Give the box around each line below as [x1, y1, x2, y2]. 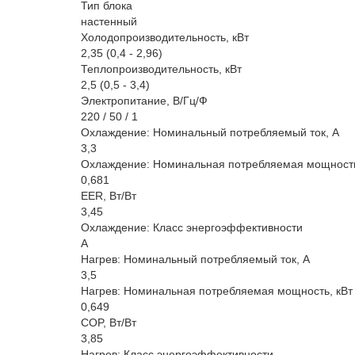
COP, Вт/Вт [81, 316, 136, 329]
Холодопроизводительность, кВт [81, 31, 249, 44]
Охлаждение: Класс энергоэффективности [81, 221, 303, 234]
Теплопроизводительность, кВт [81, 63, 242, 75]
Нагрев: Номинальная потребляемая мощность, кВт [81, 284, 353, 297]
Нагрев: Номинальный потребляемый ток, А [81, 253, 310, 265]
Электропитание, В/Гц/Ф [81, 94, 208, 107]
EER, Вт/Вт [81, 189, 136, 202]
